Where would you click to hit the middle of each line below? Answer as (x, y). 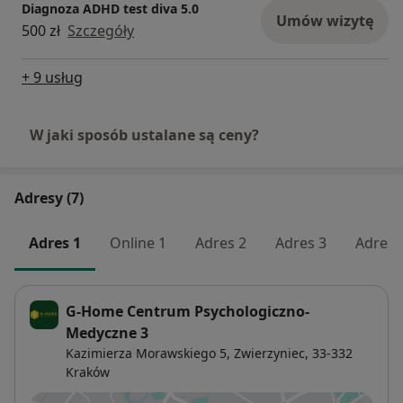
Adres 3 (301, 243)
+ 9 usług (52, 78)
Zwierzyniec (269, 354)
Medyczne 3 (107, 333)
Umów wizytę (325, 21)
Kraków (88, 372)
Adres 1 (55, 243)
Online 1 (138, 243)
